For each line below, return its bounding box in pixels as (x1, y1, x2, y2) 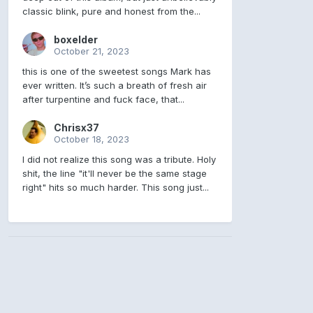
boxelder (53, 34, 98, 46)
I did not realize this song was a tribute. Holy (22, 154, 216, 166)
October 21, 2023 (53, 45, 129, 57)
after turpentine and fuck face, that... (22, 94, 184, 105)
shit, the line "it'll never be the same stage (22, 168, 207, 180)
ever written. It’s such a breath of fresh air (22, 80, 207, 92)
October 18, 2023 (53, 133, 129, 145)
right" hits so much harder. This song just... (22, 182, 209, 194)
